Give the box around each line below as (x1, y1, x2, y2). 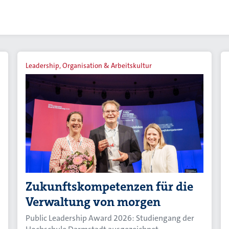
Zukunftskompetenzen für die (26, 178, 194, 195)
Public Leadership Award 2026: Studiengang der (26, 212, 195, 223)
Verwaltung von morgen (26, 193, 161, 210)
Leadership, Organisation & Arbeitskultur (26, 61, 152, 70)
